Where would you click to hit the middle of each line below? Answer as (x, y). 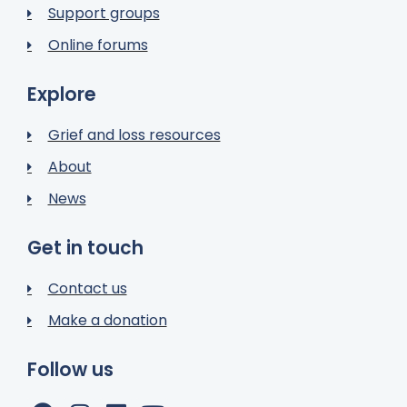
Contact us (87, 288)
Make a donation (107, 320)
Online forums (98, 45)
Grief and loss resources (134, 135)
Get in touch (85, 248)
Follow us (70, 370)
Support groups (104, 13)
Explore (62, 94)
